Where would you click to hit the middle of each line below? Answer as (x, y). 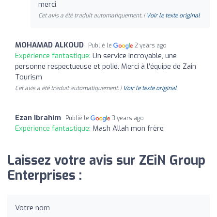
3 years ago (128, 118)
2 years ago (151, 46)
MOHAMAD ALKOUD (49, 45)
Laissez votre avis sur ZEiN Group (106, 161)
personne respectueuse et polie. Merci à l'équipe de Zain (106, 66)
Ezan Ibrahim (38, 118)
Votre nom (32, 208)
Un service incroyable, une (135, 56)
